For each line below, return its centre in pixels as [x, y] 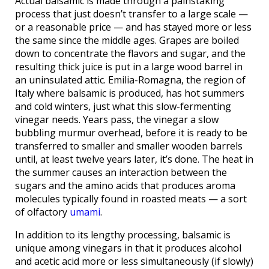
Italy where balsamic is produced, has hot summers [130, 93]
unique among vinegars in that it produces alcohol [128, 248]
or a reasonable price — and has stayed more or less [133, 27]
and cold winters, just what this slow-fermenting [123, 107]
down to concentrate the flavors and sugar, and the [130, 54]
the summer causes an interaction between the [121, 173]
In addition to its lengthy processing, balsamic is [123, 235]
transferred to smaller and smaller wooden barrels [129, 146]
